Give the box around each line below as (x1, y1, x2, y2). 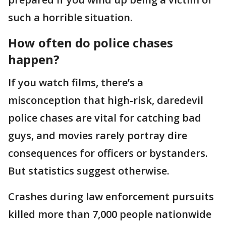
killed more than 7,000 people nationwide (8, 207, 211, 221)
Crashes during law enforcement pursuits (8, 190, 214, 203)
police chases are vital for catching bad (8, 111, 201, 125)
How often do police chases (8, 34, 173, 51)
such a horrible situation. (8, 11, 133, 24)
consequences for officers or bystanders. (8, 146, 210, 160)
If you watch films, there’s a (8, 76, 143, 89)
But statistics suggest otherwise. (8, 164, 172, 178)
